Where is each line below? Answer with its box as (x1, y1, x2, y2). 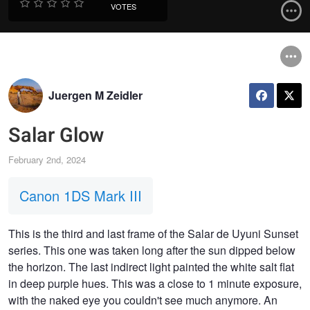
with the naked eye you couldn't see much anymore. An (8, 292, 277, 309)
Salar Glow (8, 120, 104, 150)
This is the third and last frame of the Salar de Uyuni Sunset (8, 226, 298, 242)
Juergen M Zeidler (48, 87, 143, 104)
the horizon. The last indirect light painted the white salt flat (8, 259, 294, 275)
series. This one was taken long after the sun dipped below (8, 242, 295, 259)
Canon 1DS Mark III (19, 185, 142, 206)
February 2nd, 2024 (8, 153, 86, 167)
